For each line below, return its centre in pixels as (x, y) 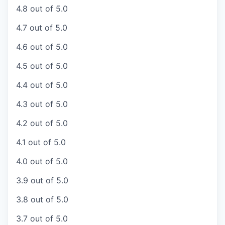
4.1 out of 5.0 (41, 142)
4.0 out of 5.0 (42, 161)
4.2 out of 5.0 (42, 123)
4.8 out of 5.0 (42, 9)
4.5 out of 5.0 (42, 66)
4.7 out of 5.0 (42, 28)
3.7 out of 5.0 (42, 219)
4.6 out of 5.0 (42, 47)
